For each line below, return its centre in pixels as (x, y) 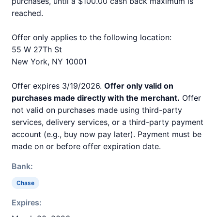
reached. (27, 13)
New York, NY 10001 (49, 62)
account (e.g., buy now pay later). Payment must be (107, 134)
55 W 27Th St (37, 49)
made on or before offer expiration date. (86, 146)
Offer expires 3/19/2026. (58, 86)
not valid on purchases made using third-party (97, 110)
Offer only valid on (139, 86)
